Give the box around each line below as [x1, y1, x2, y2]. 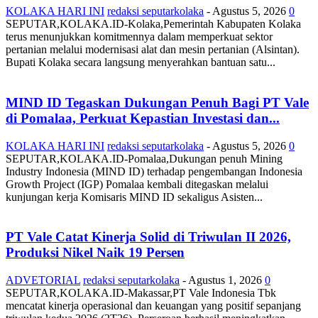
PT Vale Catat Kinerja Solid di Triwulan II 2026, [6, 229, 291, 245]
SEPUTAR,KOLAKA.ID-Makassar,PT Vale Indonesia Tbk [6, 287, 276, 300]
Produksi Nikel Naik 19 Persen [6, 245, 185, 261]
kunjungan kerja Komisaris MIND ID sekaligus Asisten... [6, 190, 263, 203]
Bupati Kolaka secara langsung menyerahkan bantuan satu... [6, 56, 275, 69]
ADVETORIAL [6, 274, 80, 287]
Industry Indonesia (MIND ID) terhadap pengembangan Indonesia [6, 165, 302, 177]
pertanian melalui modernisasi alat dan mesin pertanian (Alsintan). [6, 43, 300, 56]
